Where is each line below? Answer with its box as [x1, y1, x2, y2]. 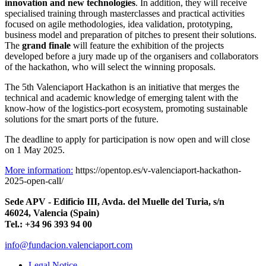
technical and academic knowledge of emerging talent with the [5, 92, 238, 103]
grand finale [22, 40, 71, 50]
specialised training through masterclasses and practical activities [5, 8, 245, 18]
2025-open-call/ [5, 175, 64, 186]
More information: [5, 164, 73, 175]
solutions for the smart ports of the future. [5, 113, 159, 124]
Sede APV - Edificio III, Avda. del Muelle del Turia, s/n [5, 196, 224, 207]
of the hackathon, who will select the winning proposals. [5, 61, 216, 72]
